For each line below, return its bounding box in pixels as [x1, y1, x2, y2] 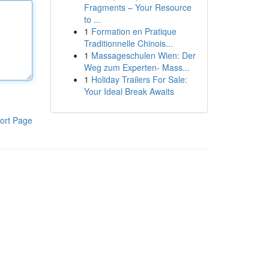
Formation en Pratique [91, 25, 177, 37]
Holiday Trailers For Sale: [91, 73, 187, 85]
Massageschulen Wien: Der [91, 49, 196, 61]
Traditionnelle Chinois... [83, 37, 173, 49]
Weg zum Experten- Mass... [83, 61, 190, 73]
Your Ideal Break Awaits [83, 85, 174, 97]
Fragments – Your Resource [83, 1, 192, 13]
